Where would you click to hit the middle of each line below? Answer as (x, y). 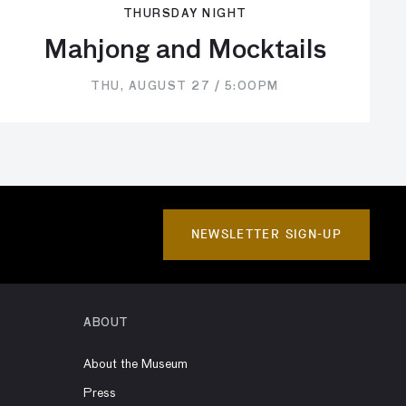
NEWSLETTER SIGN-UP (266, 234)
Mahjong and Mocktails (185, 50)
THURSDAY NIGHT (185, 14)
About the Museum (135, 364)
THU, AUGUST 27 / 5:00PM (185, 87)
